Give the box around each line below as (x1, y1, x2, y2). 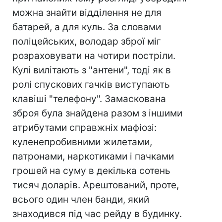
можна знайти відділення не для (12, 7, 162, 18)
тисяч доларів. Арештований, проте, (12, 179, 179, 191)
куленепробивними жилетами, (12, 136, 152, 148)
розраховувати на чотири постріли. (12, 50, 175, 61)
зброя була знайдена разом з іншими (12, 108, 182, 119)
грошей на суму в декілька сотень (12, 165, 170, 176)
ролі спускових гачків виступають (12, 79, 170, 90)
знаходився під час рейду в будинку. (12, 208, 182, 220)
